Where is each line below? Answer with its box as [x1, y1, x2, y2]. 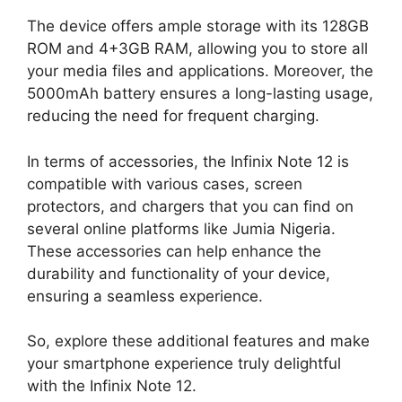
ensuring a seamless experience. [27, 286, 263, 305]
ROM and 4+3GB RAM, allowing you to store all [27, 39, 368, 58]
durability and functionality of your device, [27, 264, 330, 283]
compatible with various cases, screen [27, 174, 302, 193]
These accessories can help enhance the [27, 241, 321, 260]
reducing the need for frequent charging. [27, 107, 319, 126]
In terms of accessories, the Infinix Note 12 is [27, 152, 349, 170]
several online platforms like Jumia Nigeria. [27, 219, 336, 238]
